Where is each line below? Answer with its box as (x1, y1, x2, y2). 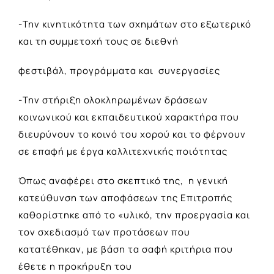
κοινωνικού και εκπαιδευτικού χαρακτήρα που (18, 110, 239, 124)
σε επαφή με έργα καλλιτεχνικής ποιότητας (18, 144, 228, 158)
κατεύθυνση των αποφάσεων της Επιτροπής (18, 191, 232, 204)
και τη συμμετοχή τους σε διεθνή (18, 34, 179, 48)
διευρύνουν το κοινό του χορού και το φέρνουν (18, 127, 246, 141)
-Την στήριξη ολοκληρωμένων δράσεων (18, 93, 208, 106)
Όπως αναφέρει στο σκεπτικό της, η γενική (18, 174, 228, 187)
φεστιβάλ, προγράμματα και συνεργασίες (18, 64, 220, 77)
